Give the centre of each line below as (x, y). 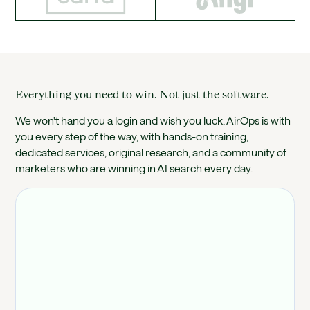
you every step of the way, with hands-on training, (132, 137)
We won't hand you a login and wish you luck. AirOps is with (153, 121)
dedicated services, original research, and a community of (151, 153)
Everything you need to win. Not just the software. (143, 94)
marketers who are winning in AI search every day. (134, 168)
